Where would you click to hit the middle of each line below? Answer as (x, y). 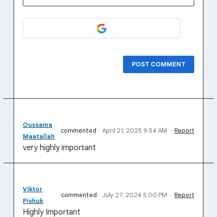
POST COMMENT (159, 64)
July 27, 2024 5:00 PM (135, 195)
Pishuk (33, 201)
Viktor (33, 189)
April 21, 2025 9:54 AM (135, 131)
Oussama (38, 125)
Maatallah (39, 136)
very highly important (59, 148)
